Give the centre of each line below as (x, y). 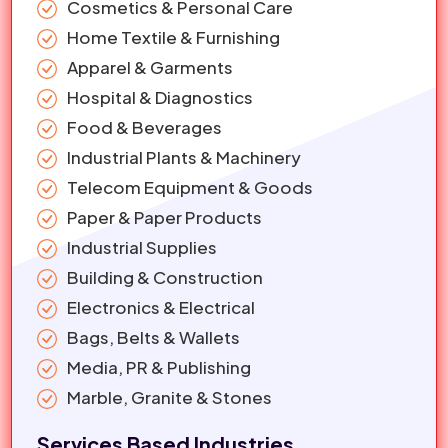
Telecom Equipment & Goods (190, 187)
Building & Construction (165, 277)
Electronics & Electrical (161, 307)
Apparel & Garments (150, 67)
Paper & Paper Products (164, 217)
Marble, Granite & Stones (169, 397)
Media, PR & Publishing (159, 367)
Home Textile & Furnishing (173, 37)
